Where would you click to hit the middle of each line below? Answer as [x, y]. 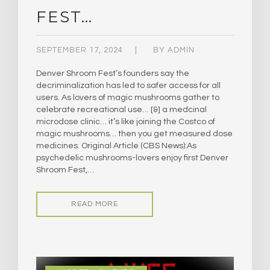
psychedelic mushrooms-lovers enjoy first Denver [132, 158]
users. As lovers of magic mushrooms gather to [128, 97]
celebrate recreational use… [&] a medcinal [121, 109]
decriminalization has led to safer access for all [128, 85]
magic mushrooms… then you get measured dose [134, 133]
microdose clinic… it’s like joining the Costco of [126, 121]
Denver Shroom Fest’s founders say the [113, 73]
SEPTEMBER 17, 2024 [80, 50]
